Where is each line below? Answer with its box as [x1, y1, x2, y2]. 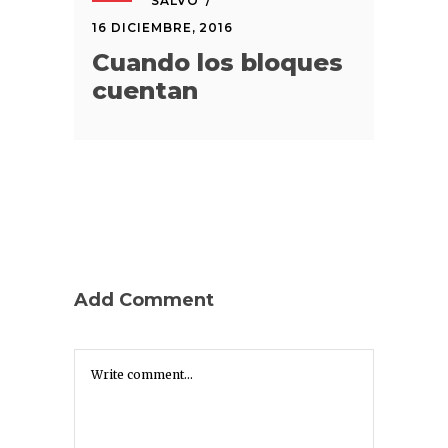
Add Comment [74, 288, 214, 311]
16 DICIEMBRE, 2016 [92, 19, 234, 35]
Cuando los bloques [92, 47, 343, 77]
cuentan [92, 75, 198, 105]
